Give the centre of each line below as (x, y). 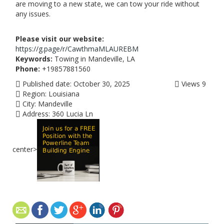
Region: (33, 94)
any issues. (33, 14)
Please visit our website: (60, 39)
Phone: (28, 69)
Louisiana (64, 94)
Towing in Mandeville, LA (94, 59)
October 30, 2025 (102, 84)
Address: (35, 114)
